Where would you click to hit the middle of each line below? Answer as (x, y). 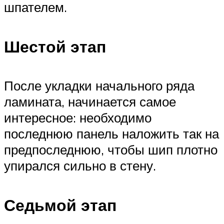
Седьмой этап (60, 205)
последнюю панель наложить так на (111, 134)
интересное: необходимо (78, 118)
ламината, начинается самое (90, 102)
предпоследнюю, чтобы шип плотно (111, 150)
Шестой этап (55, 46)
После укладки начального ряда (99, 86)
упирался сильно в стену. (80, 166)
